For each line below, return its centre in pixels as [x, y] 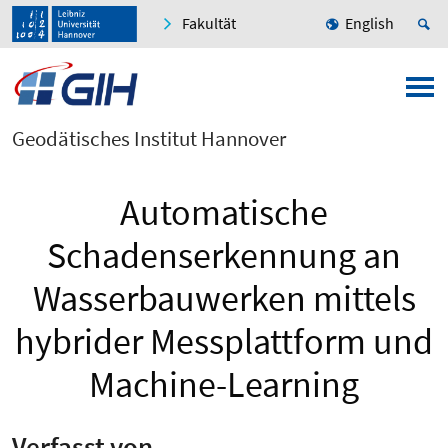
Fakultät [209, 23]
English [369, 23]
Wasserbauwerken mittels [224, 299]
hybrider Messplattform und [224, 342]
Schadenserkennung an [224, 256]
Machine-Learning [224, 385]
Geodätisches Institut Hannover [149, 139]
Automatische [224, 213]
